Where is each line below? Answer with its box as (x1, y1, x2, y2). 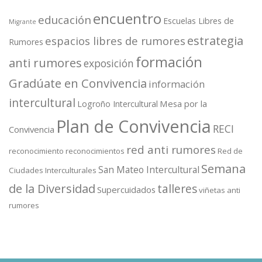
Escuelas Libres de (163, 15, 234, 26)
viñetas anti (199, 184, 240, 195)
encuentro (93, 8, 161, 28)
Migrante (9, 17, 36, 26)
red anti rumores (126, 142, 216, 157)
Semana (201, 160, 246, 177)
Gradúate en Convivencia (9, 75, 147, 91)
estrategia (187, 32, 243, 49)
